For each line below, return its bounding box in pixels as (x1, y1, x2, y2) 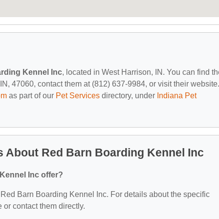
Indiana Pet (157, 91, 197, 100)
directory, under (100, 91, 157, 100)
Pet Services (56, 91, 100, 100)
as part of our (7, 91, 56, 100)
